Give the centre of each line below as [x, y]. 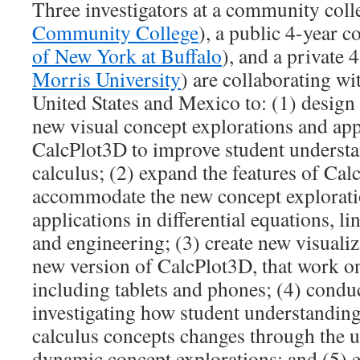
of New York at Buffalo [127, 55]
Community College [115, 32]
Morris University [106, 79]
